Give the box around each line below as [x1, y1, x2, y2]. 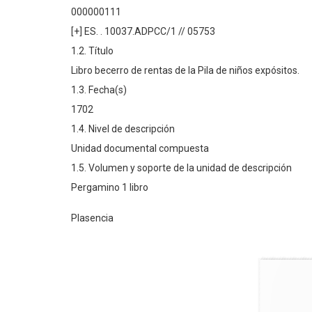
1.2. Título [71, 45, 114, 56]
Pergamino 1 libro [71, 182, 148, 193]
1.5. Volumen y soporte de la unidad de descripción [71, 162, 292, 173]
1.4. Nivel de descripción [71, 123, 175, 134]
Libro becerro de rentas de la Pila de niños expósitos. [71, 65, 299, 76]
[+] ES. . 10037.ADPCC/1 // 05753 [71, 26, 215, 37]
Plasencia [71, 212, 114, 224]
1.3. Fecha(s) [71, 84, 127, 95]
